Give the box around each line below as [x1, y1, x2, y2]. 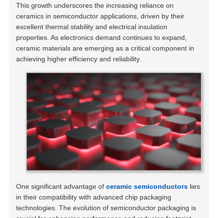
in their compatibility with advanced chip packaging [16, 193, 172, 201]
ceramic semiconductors [106, 182, 188, 190]
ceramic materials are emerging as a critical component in [16, 44, 195, 52]
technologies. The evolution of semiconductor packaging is [16, 203, 197, 212]
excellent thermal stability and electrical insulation [16, 22, 168, 31]
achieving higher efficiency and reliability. [16, 54, 142, 63]
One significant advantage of [16, 182, 107, 190]
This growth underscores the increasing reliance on [16, 1, 174, 9]
